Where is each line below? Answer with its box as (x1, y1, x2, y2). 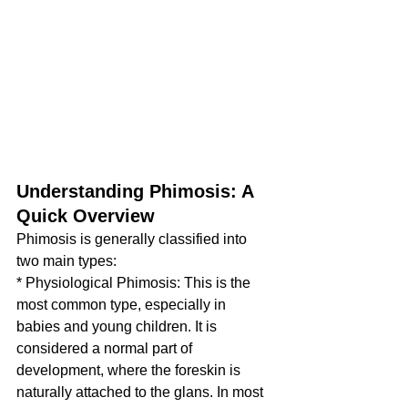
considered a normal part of (16, 340, 196, 356)
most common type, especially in (16, 296, 229, 312)
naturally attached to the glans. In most (16, 383, 267, 400)
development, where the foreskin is (16, 362, 244, 378)
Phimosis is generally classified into (16, 230, 250, 247)
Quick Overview (16, 205, 155, 226)
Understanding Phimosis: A (16, 180, 259, 201)
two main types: (16, 252, 117, 269)
